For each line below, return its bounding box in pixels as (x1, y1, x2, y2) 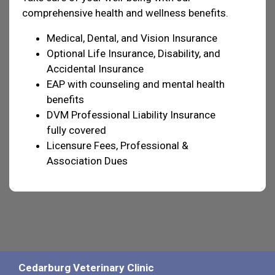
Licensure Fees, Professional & (47, 139, 188, 152)
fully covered (47, 123, 106, 136)
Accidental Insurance (47, 62, 144, 75)
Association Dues (47, 154, 128, 167)
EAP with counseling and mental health (47, 77, 225, 90)
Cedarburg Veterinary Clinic (18, 261, 154, 274)
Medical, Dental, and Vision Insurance (47, 31, 217, 44)
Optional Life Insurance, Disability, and (47, 47, 220, 60)
